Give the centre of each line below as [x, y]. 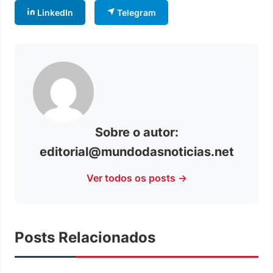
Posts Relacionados [85, 237]
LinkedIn [54, 12]
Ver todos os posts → [136, 178]
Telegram [136, 12]
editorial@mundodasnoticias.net [136, 151]
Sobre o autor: [136, 132]
